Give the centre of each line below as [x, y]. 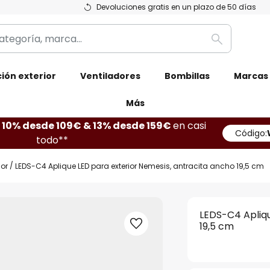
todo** [52, 140]
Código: [251, 133]
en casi [189, 126]
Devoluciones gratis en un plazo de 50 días [176, 7]
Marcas [251, 76]
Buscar [232, 46]
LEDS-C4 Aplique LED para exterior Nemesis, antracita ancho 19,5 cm [140, 166]
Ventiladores [110, 76]
